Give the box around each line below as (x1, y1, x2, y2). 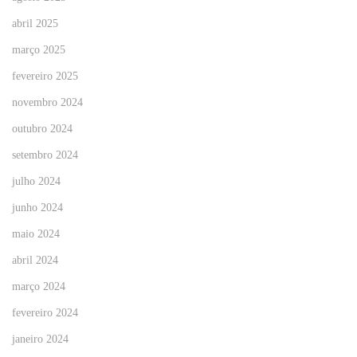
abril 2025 (12, 18, 58, 30)
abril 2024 (12, 254, 58, 267)
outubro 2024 (12, 123, 73, 135)
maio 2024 (12, 228, 60, 241)
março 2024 (12, 280, 65, 293)
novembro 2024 (12, 96, 83, 109)
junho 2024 (12, 202, 63, 214)
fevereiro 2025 (12, 70, 78, 83)
